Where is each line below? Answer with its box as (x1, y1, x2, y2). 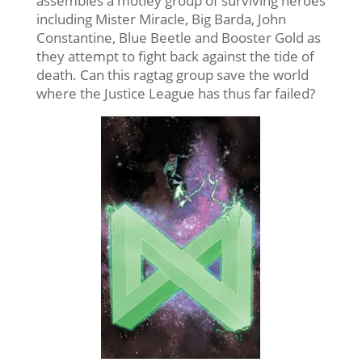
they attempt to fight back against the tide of (36, 46, 314, 65)
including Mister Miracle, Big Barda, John (36, 9, 286, 28)
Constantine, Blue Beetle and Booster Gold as (36, 27, 321, 47)
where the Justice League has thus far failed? (36, 83, 315, 103)
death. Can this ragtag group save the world (36, 65, 309, 84)
